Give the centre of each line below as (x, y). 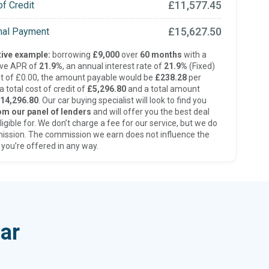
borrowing (71, 55)
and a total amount (163, 89)
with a (194, 55)
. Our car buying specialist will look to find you (122, 100)
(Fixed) (201, 66)
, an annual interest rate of (113, 66)
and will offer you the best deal (150, 112)
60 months (161, 55)
